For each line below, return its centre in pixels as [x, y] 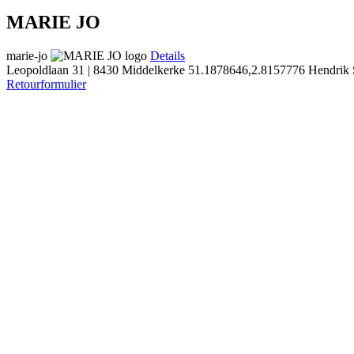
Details [168, 55]
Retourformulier [46, 84]
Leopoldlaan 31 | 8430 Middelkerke [96, 70]
